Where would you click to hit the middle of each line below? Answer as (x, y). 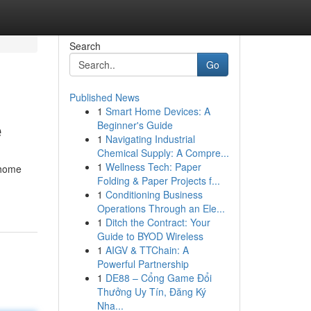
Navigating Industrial (150, 139)
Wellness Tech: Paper (153, 167)
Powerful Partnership (143, 264)
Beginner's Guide (135, 125)
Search (85, 46)
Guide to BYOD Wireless (150, 236)
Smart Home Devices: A (158, 111)
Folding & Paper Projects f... (158, 180)
